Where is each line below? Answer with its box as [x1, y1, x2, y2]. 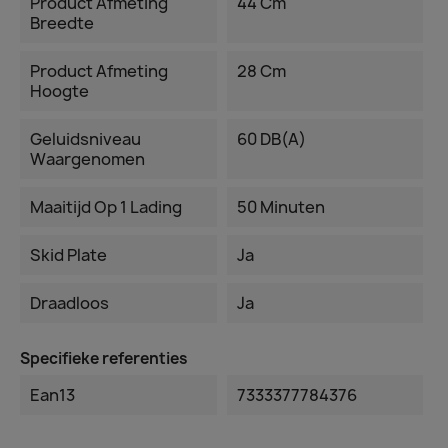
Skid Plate [30, 244, 107, 266]
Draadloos [30, 292, 109, 314]
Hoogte [30, 80, 89, 102]
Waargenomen [30, 148, 145, 170]
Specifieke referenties [20, 348, 188, 369]
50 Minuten [236, 196, 325, 218]
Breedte [30, 12, 94, 34]
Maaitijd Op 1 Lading [30, 196, 182, 218]
